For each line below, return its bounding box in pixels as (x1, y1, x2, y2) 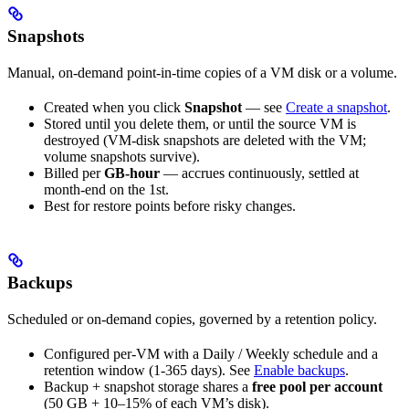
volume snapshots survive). (44, 149, 200, 165)
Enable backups (254, 362, 345, 379)
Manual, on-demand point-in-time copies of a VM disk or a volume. (7, 65, 397, 81)
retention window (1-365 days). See (44, 362, 254, 379)
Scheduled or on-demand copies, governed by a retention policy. (7, 311, 377, 328)
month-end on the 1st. (44, 182, 169, 198)
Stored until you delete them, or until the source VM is (44, 116, 356, 132)
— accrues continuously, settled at (160, 165, 359, 182)
